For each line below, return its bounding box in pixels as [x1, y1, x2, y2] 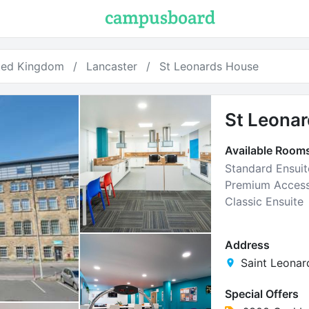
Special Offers [224, 287, 299, 301]
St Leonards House [159, 59, 259, 73]
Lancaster [86, 59, 137, 73]
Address [224, 238, 270, 252]
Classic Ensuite [224, 195, 303, 208]
